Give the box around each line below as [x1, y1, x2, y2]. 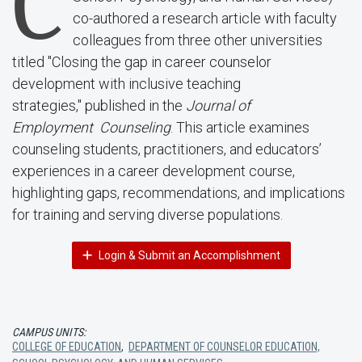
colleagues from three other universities [73, 32, 322, 48]
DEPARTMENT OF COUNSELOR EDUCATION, [128, 340, 320, 353]
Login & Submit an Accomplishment [95, 249, 280, 262]
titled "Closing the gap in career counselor [12, 53, 271, 70]
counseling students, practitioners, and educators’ [12, 141, 322, 158]
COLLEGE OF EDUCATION [12, 340, 121, 353]
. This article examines [170, 119, 309, 136]
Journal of [186, 97, 250, 114]
